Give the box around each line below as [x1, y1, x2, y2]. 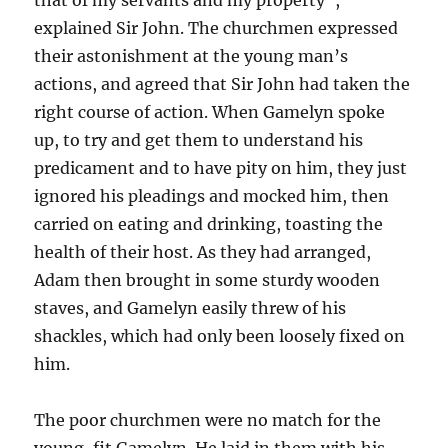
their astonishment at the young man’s [34, 45, 349, 66]
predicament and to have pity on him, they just [34, 157, 408, 178]
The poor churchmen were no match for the [34, 409, 382, 430]
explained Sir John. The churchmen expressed [34, 17, 399, 38]
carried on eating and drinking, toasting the [34, 213, 384, 234]
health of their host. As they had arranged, [34, 241, 372, 262]
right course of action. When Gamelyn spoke [34, 101, 386, 122]
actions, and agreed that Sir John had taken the [34, 73, 411, 94]
